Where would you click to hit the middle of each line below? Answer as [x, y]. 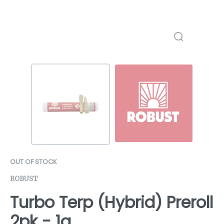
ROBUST [24, 178]
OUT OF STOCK [33, 161]
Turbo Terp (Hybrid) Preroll [111, 202]
